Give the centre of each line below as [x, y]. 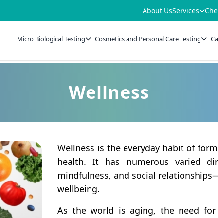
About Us [157, 10]
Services [186, 10]
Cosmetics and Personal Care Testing [148, 39]
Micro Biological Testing [51, 39]
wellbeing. [79, 189]
